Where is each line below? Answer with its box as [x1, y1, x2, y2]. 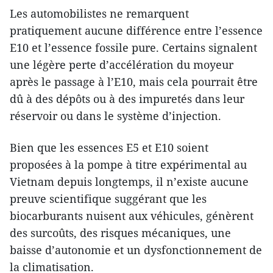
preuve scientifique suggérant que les [10, 191, 207, 207]
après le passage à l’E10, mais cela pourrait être [10, 74, 258, 90]
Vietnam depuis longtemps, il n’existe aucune [10, 174, 249, 190]
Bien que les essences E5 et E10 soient [10, 140, 208, 155]
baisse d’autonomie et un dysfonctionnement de [10, 243, 262, 258]
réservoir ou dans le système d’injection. [10, 108, 221, 124]
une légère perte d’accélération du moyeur [10, 57, 233, 73]
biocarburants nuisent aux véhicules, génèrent [10, 208, 253, 224]
